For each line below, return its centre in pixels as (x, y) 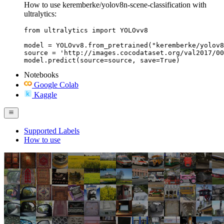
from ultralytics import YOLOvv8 (86, 30)
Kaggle (45, 94)
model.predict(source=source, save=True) (102, 60)
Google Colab (56, 84)
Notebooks (41, 74)
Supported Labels (52, 130)
